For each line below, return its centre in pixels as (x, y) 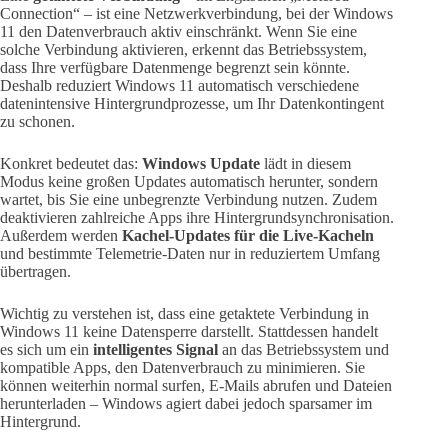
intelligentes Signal (155, 350)
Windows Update (201, 164)
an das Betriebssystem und (303, 350)
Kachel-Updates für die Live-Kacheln (248, 236)
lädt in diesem (305, 164)
